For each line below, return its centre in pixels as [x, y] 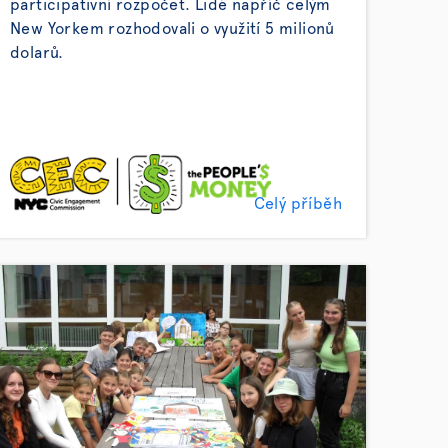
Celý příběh [297, 204]
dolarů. [37, 53]
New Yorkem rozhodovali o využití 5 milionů [172, 29]
